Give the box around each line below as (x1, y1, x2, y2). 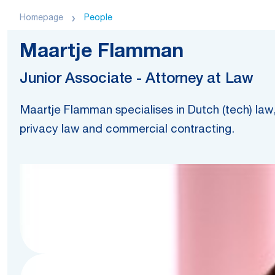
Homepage (20, 14, 63, 23)
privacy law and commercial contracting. (20, 124, 234, 136)
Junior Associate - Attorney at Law (20, 72, 254, 87)
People (84, 14, 113, 23)
